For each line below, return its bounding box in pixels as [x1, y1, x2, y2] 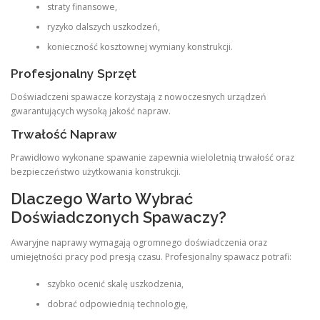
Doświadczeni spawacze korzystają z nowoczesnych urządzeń [11, 91, 266, 104]
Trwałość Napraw [11, 127, 117, 142]
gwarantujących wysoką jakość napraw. [11, 105, 171, 118]
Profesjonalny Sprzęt [11, 66, 136, 81]
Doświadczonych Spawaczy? [11, 207, 226, 226]
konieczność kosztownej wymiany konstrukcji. [46, 40, 233, 53]
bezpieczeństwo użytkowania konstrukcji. [11, 166, 181, 179]
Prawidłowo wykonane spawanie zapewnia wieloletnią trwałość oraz [11, 151, 294, 164]
